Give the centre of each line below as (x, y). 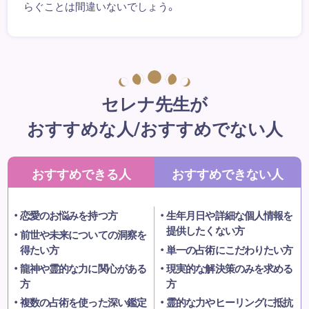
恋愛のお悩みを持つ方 (68, 216)
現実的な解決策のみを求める (230, 268)
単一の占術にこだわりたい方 (230, 249)
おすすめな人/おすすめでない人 (154, 128)
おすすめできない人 (228, 173)
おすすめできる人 (81, 173)
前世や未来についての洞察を (83, 234)
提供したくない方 (205, 231)
